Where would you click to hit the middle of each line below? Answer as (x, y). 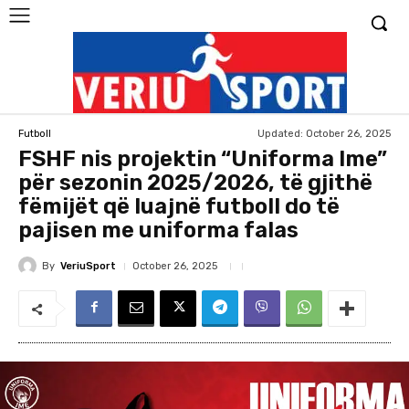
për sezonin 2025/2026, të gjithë (195, 183)
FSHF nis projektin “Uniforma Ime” (203, 159)
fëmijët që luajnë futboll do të (179, 206)
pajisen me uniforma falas (158, 230)
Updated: (280, 133)
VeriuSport (88, 266)
